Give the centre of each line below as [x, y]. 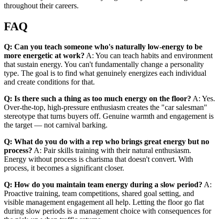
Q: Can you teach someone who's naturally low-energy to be [103, 47]
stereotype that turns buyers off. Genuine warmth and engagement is [109, 116]
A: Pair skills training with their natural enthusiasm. [112, 151]
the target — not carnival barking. [56, 125]
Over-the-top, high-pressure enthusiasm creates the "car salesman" [106, 108]
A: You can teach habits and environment [149, 56]
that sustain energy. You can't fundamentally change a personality [104, 65]
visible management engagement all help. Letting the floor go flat [104, 202]
